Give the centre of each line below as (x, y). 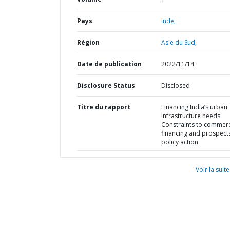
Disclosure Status (106, 85)
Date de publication (109, 64)
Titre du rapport (104, 107)
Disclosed (175, 85)
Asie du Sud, (179, 42)
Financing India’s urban (194, 107)
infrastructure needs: (191, 116)
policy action (179, 142)
